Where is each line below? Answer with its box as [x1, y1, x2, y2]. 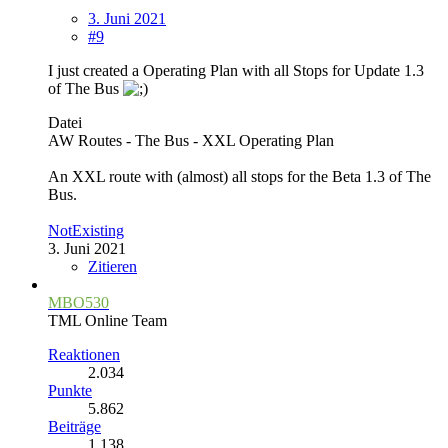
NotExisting [48, 221, 124, 239]
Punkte [48, 381, 92, 399]
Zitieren [88, 257, 137, 275]
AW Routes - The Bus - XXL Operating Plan [48, 131, 334, 149]
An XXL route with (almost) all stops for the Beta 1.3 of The [48, 167, 431, 185]
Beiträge [48, 417, 101, 435]
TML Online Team [48, 311, 167, 329]
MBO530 [48, 293, 109, 311]
